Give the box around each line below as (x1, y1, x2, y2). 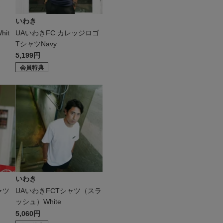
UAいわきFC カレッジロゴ (15, 29, 99, 37)
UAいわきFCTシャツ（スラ (15, 187, 102, 195)
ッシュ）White (15, 198, 61, 206)
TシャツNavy (15, 40, 57, 48)
